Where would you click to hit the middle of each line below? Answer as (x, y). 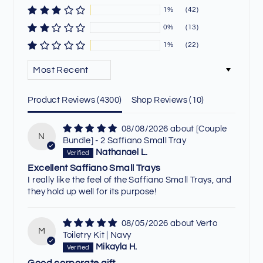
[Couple (212, 129)
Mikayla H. (116, 247)
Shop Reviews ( (161, 100)
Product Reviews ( (64, 100)
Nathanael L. (122, 153)
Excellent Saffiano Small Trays (94, 168)
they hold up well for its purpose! (92, 192)
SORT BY (49, 64)
